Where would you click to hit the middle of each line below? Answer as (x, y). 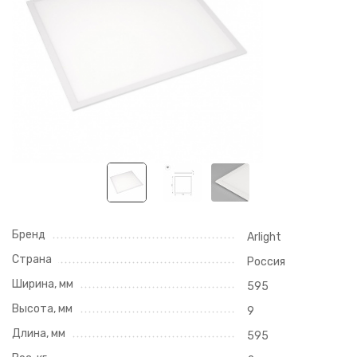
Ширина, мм (43, 284)
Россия (266, 262)
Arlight (264, 237)
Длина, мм (39, 333)
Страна (32, 259)
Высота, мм (42, 309)
